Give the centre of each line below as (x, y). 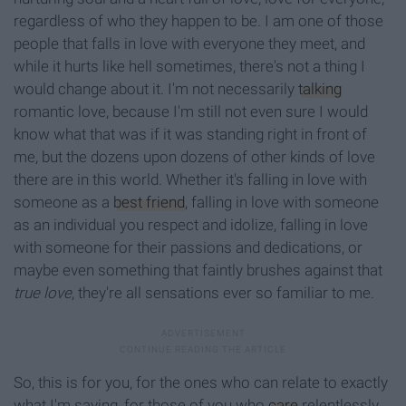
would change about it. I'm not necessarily (156, 89)
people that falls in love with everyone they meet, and (189, 44)
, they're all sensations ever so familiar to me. (223, 293)
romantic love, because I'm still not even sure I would (191, 112)
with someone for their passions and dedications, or (188, 248)
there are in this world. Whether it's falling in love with (190, 180)
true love (43, 293)
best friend (149, 203)
